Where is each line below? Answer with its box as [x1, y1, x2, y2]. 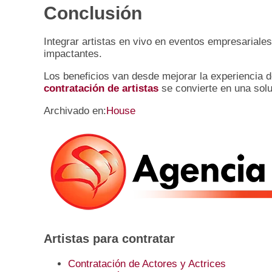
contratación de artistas [44, 83, 158, 95]
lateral [43, 144, 89, 162]
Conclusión [44, 3, 142, 24]
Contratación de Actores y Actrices [68, 258, 226, 270]
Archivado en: [44, 105, 106, 117]
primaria [43, 162, 104, 180]
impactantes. [44, 48, 102, 60]
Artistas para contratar [44, 232, 175, 246]
